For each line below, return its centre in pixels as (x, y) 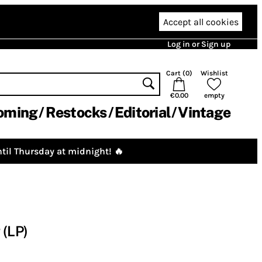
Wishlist (214, 73)
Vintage (204, 112)
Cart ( (175, 73)
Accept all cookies (201, 22)
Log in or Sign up (199, 44)
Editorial (142, 112)
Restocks (76, 112)
